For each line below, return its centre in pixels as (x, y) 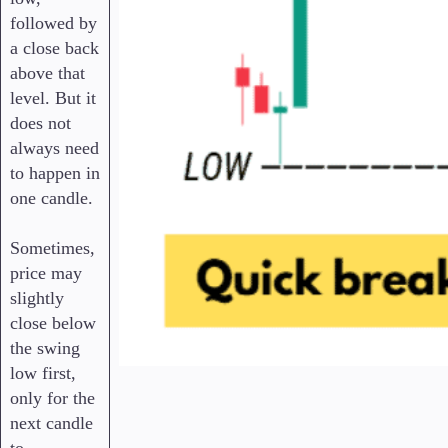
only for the (52, 398)
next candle (51, 423)
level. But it (53, 98)
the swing (45, 348)
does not (40, 123)
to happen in (55, 173)
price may (46, 273)
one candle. (51, 198)
